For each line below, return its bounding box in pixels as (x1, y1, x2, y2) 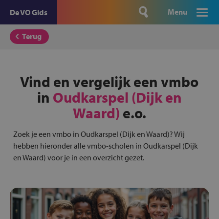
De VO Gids (10, 7, 47, 17)
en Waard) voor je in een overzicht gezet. (13, 153, 144, 162)
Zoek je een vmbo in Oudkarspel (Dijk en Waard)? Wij (13, 129, 185, 139)
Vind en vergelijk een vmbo (20, 72, 199, 91)
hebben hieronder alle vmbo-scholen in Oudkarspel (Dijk (13, 141, 198, 151)
